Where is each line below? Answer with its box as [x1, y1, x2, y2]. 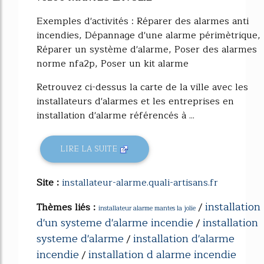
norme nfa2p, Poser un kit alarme [37, 55, 189, 71]
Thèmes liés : [37, 199, 98, 215]
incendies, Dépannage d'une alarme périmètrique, [37, 27, 260, 43]
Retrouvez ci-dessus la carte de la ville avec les [37, 79, 248, 95]
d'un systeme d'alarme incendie [37, 213, 193, 232]
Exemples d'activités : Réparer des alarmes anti [37, 13, 249, 29]
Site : [37, 174, 62, 190]
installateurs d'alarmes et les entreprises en [37, 93, 234, 109]
